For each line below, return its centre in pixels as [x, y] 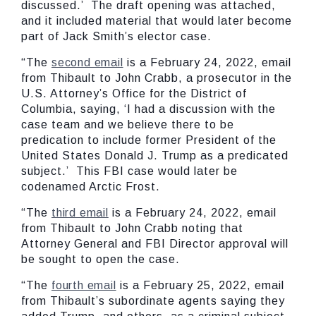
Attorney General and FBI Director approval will [155, 243]
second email [87, 62]
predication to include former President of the [149, 140]
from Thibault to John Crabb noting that [132, 228]
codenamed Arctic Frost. [91, 186]
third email [80, 212]
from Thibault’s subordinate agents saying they [153, 300]
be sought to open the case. [101, 259]
